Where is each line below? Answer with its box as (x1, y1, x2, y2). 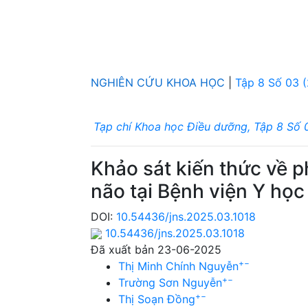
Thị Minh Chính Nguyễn (118, 258, 239, 273)
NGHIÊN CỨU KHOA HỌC (91, 75, 225, 89)
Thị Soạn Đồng (118, 291, 195, 306)
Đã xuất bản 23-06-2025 (91, 242, 221, 256)
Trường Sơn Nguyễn (118, 275, 222, 289)
